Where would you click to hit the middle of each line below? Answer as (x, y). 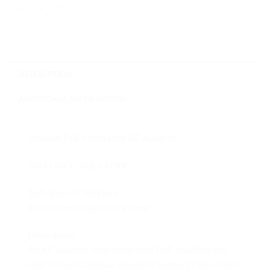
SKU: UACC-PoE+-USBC (79, 165)
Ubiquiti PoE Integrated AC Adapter (102, 137)
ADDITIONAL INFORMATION (73, 99)
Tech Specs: (51, 192)
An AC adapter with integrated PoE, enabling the (127, 249)
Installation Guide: (67, 207)
